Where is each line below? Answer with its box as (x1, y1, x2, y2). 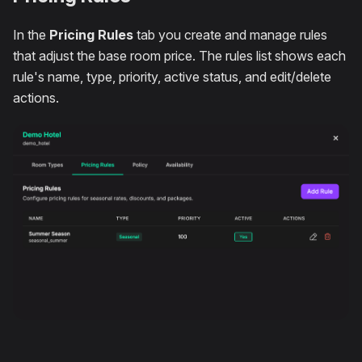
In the (13, 27, 49, 43)
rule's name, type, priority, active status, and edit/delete (13, 69, 331, 85)
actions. (13, 90, 59, 106)
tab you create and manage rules (133, 27, 327, 43)
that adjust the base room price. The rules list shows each (13, 48, 346, 64)
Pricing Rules (49, 27, 133, 43)
